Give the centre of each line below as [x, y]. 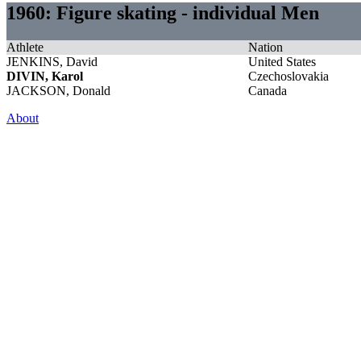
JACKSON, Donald [58, 90]
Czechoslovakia [288, 76]
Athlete [25, 47]
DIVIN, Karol [45, 76]
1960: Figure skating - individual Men [163, 12]
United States [282, 61]
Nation [266, 47]
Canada [268, 90]
